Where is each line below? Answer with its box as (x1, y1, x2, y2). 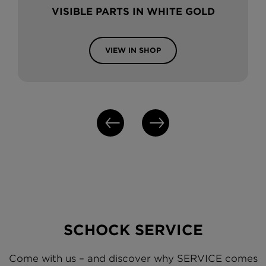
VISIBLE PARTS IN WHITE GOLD (51, 6, 215, 18)
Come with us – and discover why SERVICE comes (8, 253, 258, 265)
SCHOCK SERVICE (63, 221, 203, 239)
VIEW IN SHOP (105, 46, 161, 55)
